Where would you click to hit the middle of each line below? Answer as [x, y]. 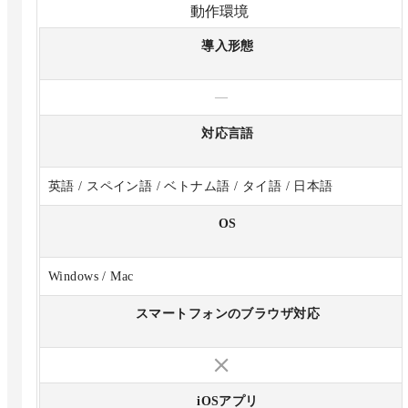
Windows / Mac [91, 276]
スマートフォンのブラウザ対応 [228, 313]
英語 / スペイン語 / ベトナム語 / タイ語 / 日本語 [191, 186]
